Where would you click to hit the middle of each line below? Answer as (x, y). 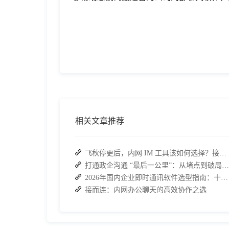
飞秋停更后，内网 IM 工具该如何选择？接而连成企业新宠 (223, 153)
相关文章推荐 (100, 121)
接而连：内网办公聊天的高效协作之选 (146, 190)
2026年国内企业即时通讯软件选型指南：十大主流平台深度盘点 (224, 178)
